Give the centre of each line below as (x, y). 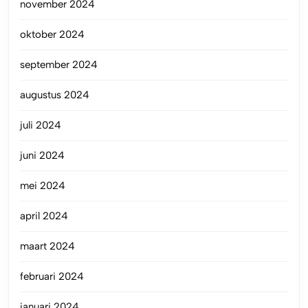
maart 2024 (47, 246)
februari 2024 (52, 276)
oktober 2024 (52, 34)
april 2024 (44, 216)
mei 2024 (43, 185)
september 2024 (59, 64)
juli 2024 (41, 125)
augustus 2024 (55, 95)
